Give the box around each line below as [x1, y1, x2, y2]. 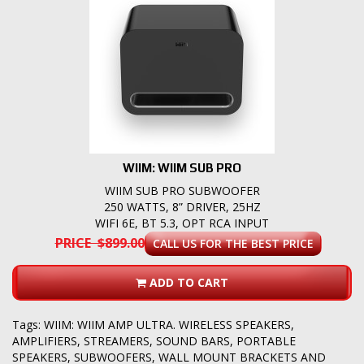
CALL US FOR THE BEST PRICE [152, 236, 314, 252]
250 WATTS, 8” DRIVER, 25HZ [103, 199, 261, 215]
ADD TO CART [149, 275, 228, 291]
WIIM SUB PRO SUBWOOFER [104, 183, 260, 199]
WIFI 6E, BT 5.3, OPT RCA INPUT [95, 215, 269, 232]
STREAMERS [84, 333, 149, 349]
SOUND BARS [156, 333, 230, 349]
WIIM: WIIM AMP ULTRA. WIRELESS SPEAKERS [44, 317, 291, 333]
